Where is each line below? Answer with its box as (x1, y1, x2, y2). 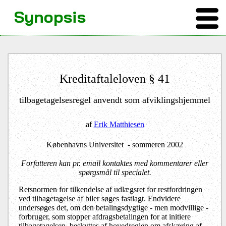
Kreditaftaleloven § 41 (60, 72, 170, 85)
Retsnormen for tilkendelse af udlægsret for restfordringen (19, 185, 202, 194)
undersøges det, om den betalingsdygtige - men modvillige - (19, 203, 208, 212)
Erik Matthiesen (93, 120, 144, 129)
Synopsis (14, 7, 86, 27)
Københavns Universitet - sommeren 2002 (46, 140, 183, 149)
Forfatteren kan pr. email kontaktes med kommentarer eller (21, 159, 208, 167)
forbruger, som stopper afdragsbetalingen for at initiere (19, 212, 191, 221)
